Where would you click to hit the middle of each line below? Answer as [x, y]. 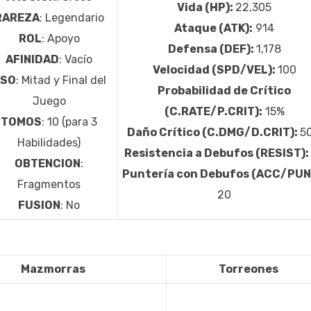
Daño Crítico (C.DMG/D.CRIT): [213, 133]
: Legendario [72, 18]
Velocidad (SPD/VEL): [215, 70]
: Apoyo [60, 39]
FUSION [39, 205]
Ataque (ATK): [213, 28]
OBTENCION [48, 164]
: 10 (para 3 [69, 122]
